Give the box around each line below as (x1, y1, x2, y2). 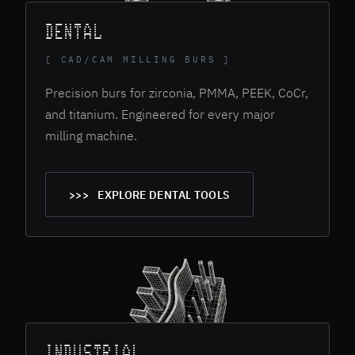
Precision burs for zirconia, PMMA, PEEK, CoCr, (45, 84, 308, 101)
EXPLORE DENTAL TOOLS (97, 186, 231, 202)
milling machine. (45, 127, 137, 143)
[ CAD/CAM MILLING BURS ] (45, 53, 232, 65)
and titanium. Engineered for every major (45, 105, 275, 122)
